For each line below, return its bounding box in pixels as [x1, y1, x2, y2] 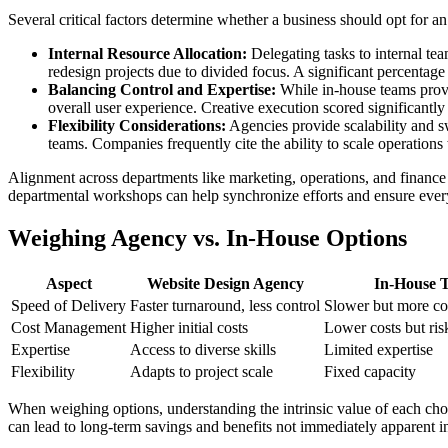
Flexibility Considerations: [48, 117, 226, 135]
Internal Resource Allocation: [48, 45, 247, 63]
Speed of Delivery [11, 297, 126, 315]
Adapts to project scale [130, 363, 273, 381]
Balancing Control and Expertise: [48, 81, 276, 99]
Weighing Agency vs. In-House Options [8, 225, 407, 252]
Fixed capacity [324, 363, 416, 381]
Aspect [45, 275, 92, 293]
